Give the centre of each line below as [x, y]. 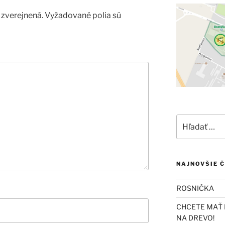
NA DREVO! [195, 217]
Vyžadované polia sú [83, 15]
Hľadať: [188, 120]
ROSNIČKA [195, 188]
